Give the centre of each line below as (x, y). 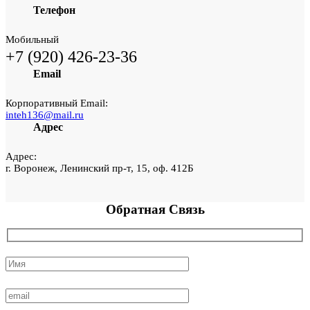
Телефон (54, 10)
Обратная (137, 210)
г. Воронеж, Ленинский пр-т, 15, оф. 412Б (100, 168)
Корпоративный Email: (57, 103)
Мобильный (32, 40)
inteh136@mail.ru (45, 115)
